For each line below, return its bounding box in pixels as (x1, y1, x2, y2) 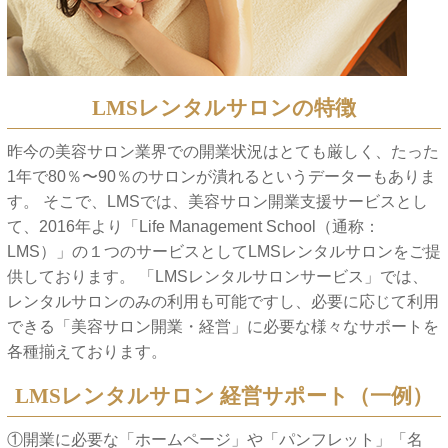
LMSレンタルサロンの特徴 (91, 96, 356, 121)
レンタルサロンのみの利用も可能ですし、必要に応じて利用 (6, 293, 439, 311)
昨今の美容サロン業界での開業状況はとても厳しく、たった (6, 143, 439, 161)
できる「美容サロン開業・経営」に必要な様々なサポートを (6, 318, 439, 336)
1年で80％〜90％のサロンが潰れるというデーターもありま (6, 168, 436, 186)
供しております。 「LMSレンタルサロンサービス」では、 (6, 268, 428, 286)
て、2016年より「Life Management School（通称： (6, 218, 380, 236)
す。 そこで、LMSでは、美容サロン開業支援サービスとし (6, 193, 428, 211)
